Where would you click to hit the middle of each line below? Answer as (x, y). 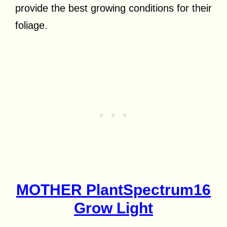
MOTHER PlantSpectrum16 (113, 190)
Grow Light (113, 208)
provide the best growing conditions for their (113, 8)
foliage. (31, 26)
